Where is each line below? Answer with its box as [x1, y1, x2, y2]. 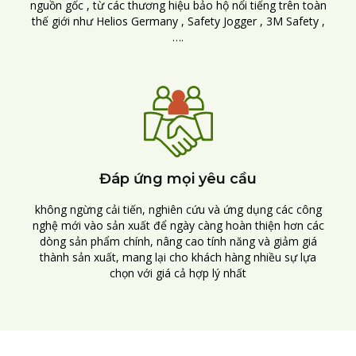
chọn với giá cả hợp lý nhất [110, 265, 246, 281]
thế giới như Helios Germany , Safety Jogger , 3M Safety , [31, 14, 325, 29]
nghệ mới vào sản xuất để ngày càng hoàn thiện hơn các [32, 218, 324, 234]
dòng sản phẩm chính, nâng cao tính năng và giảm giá [39, 234, 317, 250]
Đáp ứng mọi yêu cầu [99, 170, 257, 188]
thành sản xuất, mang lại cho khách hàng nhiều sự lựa [40, 250, 316, 265]
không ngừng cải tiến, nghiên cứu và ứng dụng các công [34, 202, 322, 218]
